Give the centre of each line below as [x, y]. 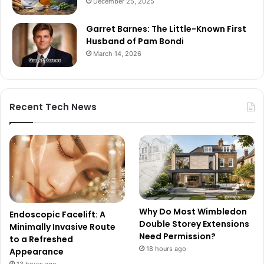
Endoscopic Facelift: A [57, 214]
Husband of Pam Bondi [135, 41]
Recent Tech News [53, 107]
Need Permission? [178, 236]
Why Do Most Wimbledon [193, 211]
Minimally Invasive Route [62, 227]
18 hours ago [166, 248]
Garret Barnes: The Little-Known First [166, 29]
